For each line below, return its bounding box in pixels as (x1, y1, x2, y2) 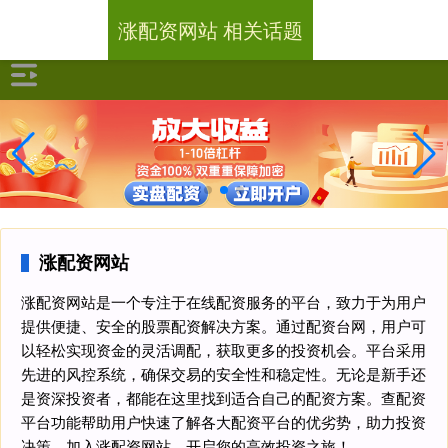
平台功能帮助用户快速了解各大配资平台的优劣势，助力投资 (21, 410, 426, 432)
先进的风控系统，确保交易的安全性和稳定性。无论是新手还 (21, 362, 426, 384)
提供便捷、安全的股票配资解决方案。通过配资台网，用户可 (21, 314, 426, 336)
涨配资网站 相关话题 (118, 15, 304, 44)
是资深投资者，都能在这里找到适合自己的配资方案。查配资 (21, 386, 426, 408)
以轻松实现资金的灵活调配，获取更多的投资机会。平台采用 (21, 338, 426, 360)
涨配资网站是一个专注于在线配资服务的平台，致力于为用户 (21, 290, 426, 312)
